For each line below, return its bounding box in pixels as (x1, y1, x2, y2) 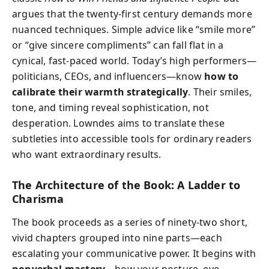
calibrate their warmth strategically (12, 85, 189, 98)
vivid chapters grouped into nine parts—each (12, 231, 222, 244)
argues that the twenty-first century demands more (12, 7, 252, 20)
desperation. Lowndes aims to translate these (12, 116, 225, 130)
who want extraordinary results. (12, 148, 162, 161)
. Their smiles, (188, 85, 252, 98)
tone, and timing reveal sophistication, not (12, 101, 209, 114)
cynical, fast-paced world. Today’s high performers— (12, 54, 257, 67)
